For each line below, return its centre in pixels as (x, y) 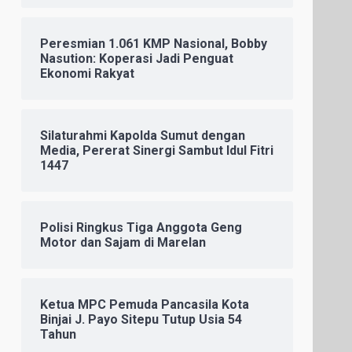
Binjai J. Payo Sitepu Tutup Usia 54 (141, 319)
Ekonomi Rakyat (88, 73)
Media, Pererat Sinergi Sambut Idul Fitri (157, 150)
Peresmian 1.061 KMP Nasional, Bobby (154, 43)
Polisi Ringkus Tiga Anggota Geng (141, 227)
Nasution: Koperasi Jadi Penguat (137, 58)
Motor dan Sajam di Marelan (123, 242)
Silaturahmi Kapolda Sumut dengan (143, 135)
